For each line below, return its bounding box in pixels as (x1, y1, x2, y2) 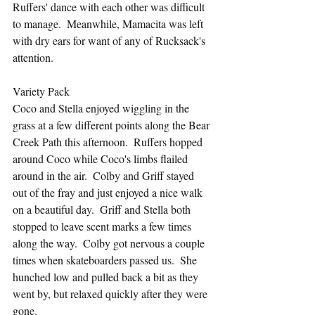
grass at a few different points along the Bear (13, 117, 212, 132)
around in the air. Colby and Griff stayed (13, 168, 197, 183)
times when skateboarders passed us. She (13, 252, 200, 267)
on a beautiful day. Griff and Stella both (13, 202, 193, 217)
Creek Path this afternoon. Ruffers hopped (13, 134, 205, 149)
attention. (13, 50, 53, 65)
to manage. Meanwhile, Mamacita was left (13, 16, 206, 31)
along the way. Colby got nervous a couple (13, 236, 207, 250)
